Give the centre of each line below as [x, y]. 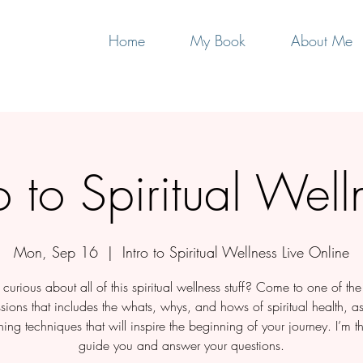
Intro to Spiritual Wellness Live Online [236, 252]
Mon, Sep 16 [56, 252]
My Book [218, 41]
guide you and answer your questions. [181, 345]
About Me [322, 41]
